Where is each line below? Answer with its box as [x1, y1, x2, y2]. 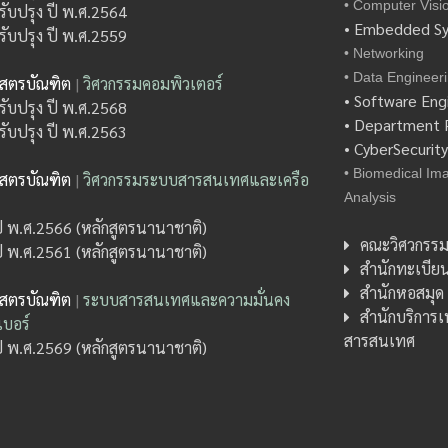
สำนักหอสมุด [360, 281, 445, 303]
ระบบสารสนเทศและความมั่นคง [83, 288, 291, 310]
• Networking [344, 44, 425, 61]
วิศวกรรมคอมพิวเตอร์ [83, 72, 224, 94]
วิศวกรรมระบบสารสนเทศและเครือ [83, 168, 310, 190]
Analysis [344, 188, 397, 205]
